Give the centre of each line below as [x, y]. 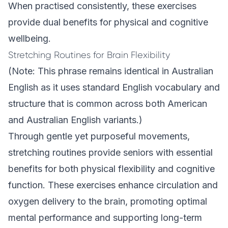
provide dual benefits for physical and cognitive [108, 22]
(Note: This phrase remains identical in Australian [111, 71]
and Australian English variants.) [75, 120]
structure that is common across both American [108, 104]
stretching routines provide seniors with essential [110, 152]
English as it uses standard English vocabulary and [114, 87]
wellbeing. [30, 38]
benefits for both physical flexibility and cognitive [111, 169]
